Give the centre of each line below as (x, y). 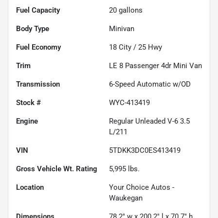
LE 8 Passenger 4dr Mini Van (155, 66)
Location (30, 188)
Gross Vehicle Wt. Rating (57, 169)
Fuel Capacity (38, 10)
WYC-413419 (129, 103)
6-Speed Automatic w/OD (150, 84)
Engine (27, 121)
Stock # (28, 103)
